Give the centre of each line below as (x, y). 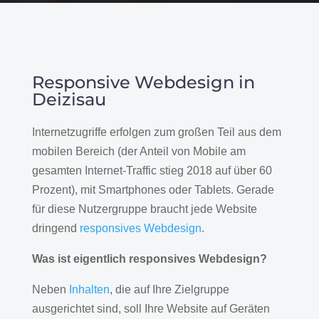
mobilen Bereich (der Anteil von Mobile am (138, 151)
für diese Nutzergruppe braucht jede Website (144, 209)
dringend (56, 228)
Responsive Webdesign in (143, 82)
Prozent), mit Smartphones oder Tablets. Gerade (153, 189)
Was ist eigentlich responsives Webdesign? (149, 258)
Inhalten (89, 289)
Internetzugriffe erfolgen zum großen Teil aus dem (156, 132)
